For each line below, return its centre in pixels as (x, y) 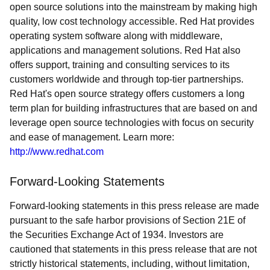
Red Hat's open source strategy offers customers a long (127, 94)
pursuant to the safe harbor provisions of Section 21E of (127, 220)
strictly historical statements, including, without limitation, (130, 264)
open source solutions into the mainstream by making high (133, 7)
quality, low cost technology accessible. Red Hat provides (132, 21)
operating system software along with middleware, (116, 36)
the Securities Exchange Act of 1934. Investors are (117, 235)
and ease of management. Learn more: (92, 137)
